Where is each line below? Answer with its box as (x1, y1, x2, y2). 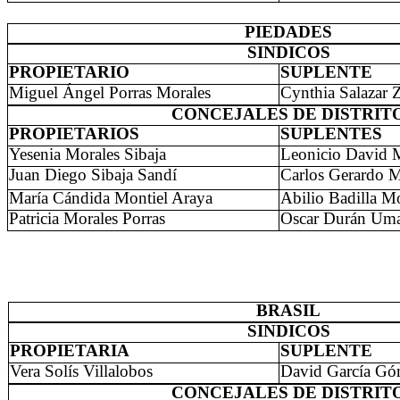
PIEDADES (245, 22, 332, 42)
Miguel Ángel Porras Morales (9, 83, 211, 103)
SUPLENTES (280, 124, 382, 144)
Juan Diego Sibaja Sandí (9, 165, 177, 185)
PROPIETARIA (10, 341, 129, 361)
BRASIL (256, 301, 321, 321)
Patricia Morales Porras (9, 209, 165, 229)
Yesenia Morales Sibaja (9, 145, 166, 164)
